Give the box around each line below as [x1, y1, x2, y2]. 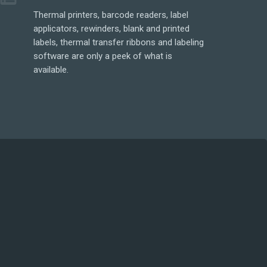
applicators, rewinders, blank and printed [33, 23, 190, 34]
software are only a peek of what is [33, 51, 173, 61]
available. [33, 64, 69, 75]
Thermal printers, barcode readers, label [33, 10, 189, 20]
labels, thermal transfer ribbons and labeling [33, 37, 204, 48]
